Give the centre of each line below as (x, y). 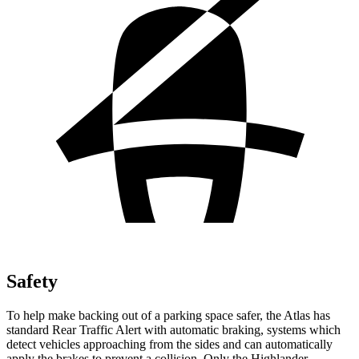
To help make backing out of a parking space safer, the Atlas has (168, 315)
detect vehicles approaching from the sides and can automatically (169, 344)
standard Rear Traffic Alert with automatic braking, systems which (173, 329)
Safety (32, 281)
